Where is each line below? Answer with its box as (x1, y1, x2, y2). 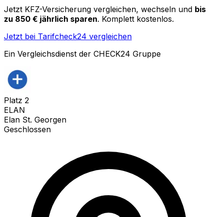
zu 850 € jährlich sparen (4, 14, 97, 24)
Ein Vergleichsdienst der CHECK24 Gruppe (4, 48, 161, 59)
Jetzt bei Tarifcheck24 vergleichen (4, 31, 132, 41)
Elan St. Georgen (4, 114, 66, 124)
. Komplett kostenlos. (97, 14, 174, 24)
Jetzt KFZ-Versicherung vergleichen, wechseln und (4, 4, 192, 14)
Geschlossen (4, 124, 51, 134)
